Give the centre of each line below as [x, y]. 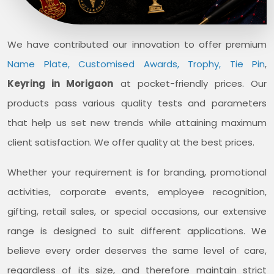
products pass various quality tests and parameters [137, 103]
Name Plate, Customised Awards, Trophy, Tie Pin [136, 64]
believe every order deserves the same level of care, [137, 250]
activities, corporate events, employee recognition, [137, 191]
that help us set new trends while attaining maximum [137, 122]
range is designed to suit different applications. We [137, 231]
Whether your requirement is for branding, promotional [137, 172]
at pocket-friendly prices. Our [190, 83]
